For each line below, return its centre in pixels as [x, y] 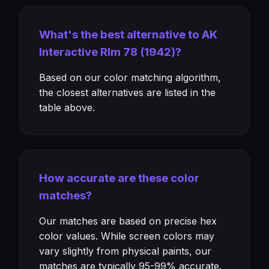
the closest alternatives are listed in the [127, 92]
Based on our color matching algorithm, [130, 77]
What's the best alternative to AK [128, 35]
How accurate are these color [119, 178]
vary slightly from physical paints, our [125, 251]
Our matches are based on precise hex [128, 221]
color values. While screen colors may [127, 236]
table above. [67, 107]
